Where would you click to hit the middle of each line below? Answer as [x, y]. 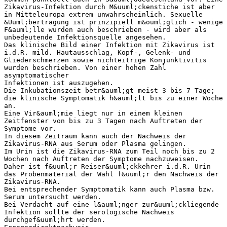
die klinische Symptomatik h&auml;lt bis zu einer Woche [113, 98]
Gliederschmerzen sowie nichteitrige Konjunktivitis [105, 60]
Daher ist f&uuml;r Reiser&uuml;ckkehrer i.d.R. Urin [107, 166]
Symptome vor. [30, 128]
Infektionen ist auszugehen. [59, 83]
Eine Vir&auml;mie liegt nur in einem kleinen [93, 113]
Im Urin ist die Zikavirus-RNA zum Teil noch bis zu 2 [109, 151]
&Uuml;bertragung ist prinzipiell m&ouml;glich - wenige [113, 22]
